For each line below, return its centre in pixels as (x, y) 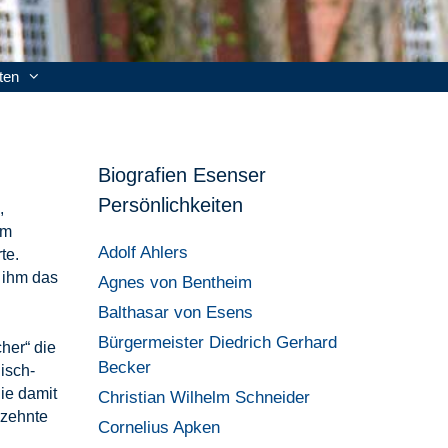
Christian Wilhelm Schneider (204, 397)
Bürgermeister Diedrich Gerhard (218, 342)
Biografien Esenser (182, 175)
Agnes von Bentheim (175, 282)
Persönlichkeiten (171, 205)
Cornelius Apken (159, 427)
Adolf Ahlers (143, 252)
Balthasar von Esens (176, 312)
